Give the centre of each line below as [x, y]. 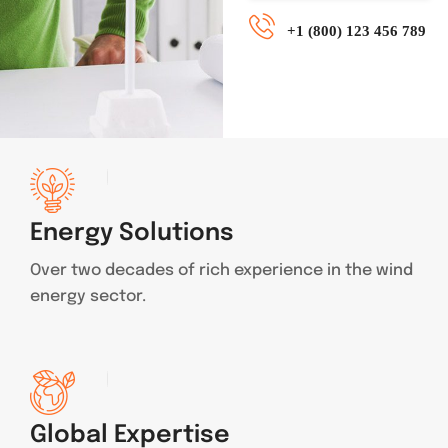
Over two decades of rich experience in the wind [221, 270]
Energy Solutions [132, 233]
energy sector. [88, 296]
